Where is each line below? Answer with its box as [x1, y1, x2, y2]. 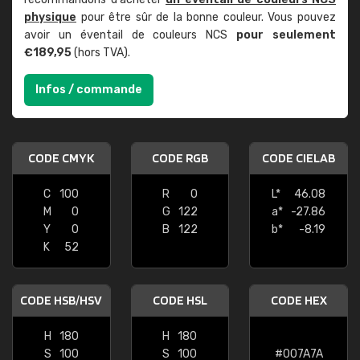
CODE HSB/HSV [20, 292, 103, 308]
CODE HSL [152, 292, 207, 308]
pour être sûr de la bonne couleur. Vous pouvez [76, 10, 336, 24]
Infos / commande [35, 83, 142, 96]
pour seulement [236, 28, 337, 42]
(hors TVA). [72, 46, 130, 59]
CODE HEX [270, 292, 327, 308]
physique [24, 10, 76, 24]
